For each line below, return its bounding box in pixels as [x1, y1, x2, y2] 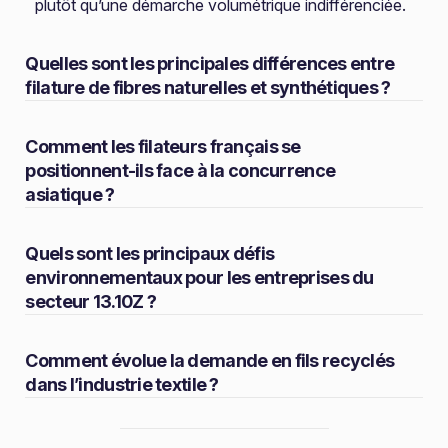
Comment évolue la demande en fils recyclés [25, 350, 395, 371]
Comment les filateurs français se [25, 136, 301, 157]
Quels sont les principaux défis [25, 243, 275, 264]
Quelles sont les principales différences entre [25, 53, 395, 74]
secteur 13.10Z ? [25, 291, 156, 312]
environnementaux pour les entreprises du [25, 267, 374, 288]
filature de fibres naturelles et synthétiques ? [25, 77, 391, 98]
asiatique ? [25, 184, 115, 205]
